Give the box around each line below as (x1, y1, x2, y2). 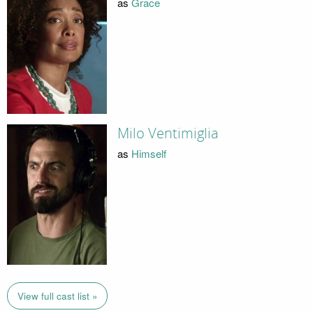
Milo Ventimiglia (117, 125, 219, 143)
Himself (131, 145, 166, 161)
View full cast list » (17, 289, 98, 303)
